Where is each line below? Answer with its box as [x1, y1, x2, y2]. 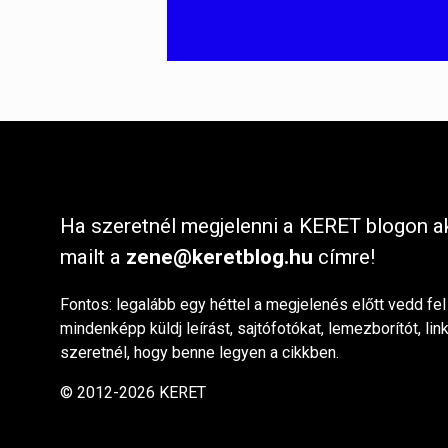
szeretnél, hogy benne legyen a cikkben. [60, 343, 339, 363]
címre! [313, 244, 375, 269]
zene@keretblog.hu [126, 244, 313, 269]
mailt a [60, 244, 126, 269]
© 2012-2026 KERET [60, 383, 206, 403]
